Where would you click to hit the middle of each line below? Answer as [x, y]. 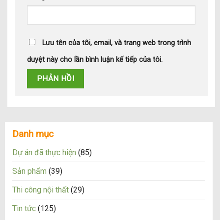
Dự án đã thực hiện [44, 153]
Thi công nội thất [41, 190]
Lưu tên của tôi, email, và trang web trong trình [117, 43]
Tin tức [24, 209]
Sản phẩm [29, 171]
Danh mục [33, 134]
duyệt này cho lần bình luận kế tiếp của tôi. [95, 59]
